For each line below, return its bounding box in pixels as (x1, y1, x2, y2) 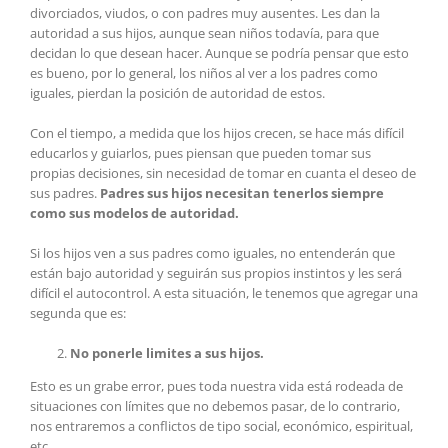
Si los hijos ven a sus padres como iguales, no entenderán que (30, 244, 395, 263)
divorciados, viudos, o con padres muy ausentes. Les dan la (30, 4, 380, 23)
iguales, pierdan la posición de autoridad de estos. (30, 84, 325, 103)
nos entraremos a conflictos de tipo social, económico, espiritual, (30, 417, 413, 436)
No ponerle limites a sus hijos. (70, 344, 264, 363)
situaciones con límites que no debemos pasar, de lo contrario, (30, 397, 400, 416)
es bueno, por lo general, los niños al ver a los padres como (30, 64, 378, 83)
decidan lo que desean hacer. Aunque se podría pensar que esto (30, 44, 409, 63)
